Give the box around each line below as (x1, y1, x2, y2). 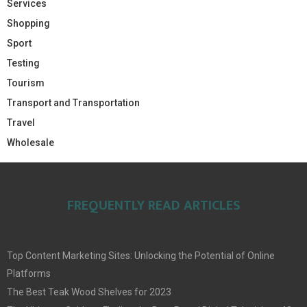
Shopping (7, 17, 50, 29)
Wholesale (7, 136, 54, 148)
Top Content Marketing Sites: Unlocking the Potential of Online (7, 249, 275, 261)
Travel (7, 116, 35, 128)
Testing (7, 57, 40, 69)
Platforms (7, 267, 51, 279)
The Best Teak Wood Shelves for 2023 (7, 286, 171, 297)
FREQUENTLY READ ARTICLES (66, 193, 241, 217)
